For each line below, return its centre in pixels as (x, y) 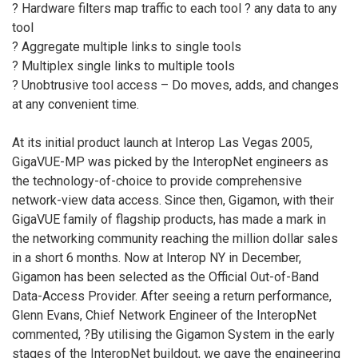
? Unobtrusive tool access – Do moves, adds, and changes (175, 85)
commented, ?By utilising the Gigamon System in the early (173, 334)
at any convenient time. (76, 104)
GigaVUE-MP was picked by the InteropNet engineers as (170, 161)
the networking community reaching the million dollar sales (175, 238)
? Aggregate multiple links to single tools (127, 46)
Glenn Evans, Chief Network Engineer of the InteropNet (164, 315)
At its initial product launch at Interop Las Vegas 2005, (162, 142)
